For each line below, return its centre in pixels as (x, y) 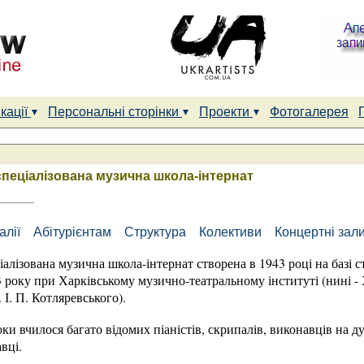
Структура (157, 232)
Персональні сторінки (115, 112)
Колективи (232, 232)
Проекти (226, 112)
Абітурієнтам (74, 232)
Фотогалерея (309, 112)
